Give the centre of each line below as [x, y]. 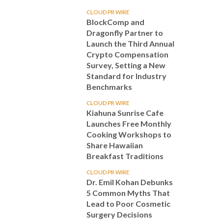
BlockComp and [115, 22]
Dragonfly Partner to [125, 33]
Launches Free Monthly [129, 124]
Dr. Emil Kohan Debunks [130, 182]
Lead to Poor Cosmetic [128, 204]
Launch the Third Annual [130, 43]
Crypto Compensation [127, 54]
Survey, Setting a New [126, 65]
